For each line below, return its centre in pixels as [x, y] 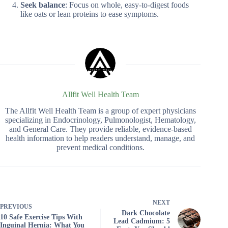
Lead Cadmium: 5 [142, 221]
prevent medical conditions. [100, 148]
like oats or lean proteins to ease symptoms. [90, 14]
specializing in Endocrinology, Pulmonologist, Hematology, [100, 120]
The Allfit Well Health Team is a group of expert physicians [100, 111]
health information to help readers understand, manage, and [101, 138]
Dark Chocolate [146, 213]
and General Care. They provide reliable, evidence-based [100, 129]
